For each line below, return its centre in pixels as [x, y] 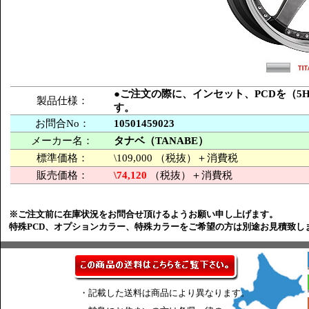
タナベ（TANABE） [161, 141]
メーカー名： [62, 141]
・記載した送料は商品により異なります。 [165, 293]
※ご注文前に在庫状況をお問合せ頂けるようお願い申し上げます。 [143, 214]
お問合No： [62, 123]
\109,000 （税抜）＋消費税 [176, 158]
